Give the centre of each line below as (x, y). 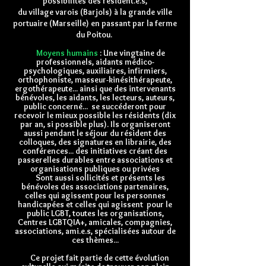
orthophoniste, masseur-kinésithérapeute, (95, 80)
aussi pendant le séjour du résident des (95, 133)
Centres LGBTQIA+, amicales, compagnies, (95, 222)
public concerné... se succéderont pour (95, 106)
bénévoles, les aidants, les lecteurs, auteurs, (95, 97)
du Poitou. (95, 34)
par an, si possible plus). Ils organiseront (95, 124)
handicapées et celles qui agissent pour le (95, 204)
